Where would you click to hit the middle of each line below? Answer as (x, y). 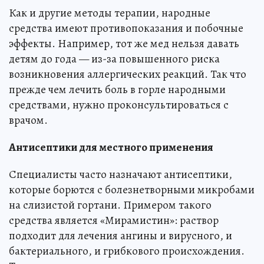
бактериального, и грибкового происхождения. (127, 251)
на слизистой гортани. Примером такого (110, 205)
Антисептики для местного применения (111, 148)
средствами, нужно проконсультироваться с (119, 105)
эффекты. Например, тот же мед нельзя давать (124, 44)
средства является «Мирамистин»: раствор (114, 221)
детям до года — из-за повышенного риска (114, 59)
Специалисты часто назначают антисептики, (121, 175)
